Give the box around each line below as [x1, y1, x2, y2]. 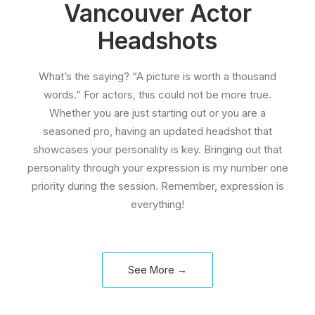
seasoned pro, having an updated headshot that [43, 124, 272, 138]
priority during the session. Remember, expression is [31, 179, 284, 193]
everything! [131, 198, 184, 211]
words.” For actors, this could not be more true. [44, 88, 271, 101]
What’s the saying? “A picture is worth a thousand [39, 70, 276, 83]
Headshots [98, 27, 217, 55]
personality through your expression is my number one [27, 161, 288, 174]
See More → [128, 264, 187, 276]
